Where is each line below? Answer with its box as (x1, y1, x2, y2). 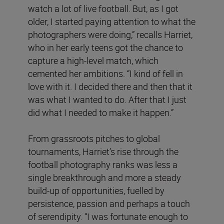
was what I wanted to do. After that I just (28, 93, 186, 106)
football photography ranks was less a (28, 158, 177, 171)
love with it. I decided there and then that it (28, 80, 192, 93)
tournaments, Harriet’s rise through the (28, 145, 178, 158)
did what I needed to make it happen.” (28, 106, 173, 119)
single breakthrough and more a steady (28, 171, 181, 184)
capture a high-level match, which (28, 54, 158, 67)
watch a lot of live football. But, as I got (28, 2, 178, 15)
